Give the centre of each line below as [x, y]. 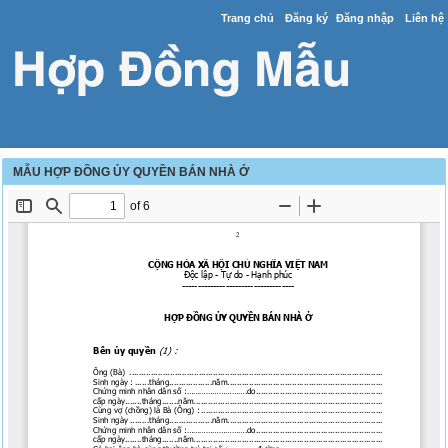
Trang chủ [247, 18]
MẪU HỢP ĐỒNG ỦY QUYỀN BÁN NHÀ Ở [131, 172]
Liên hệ [424, 18]
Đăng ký [306, 18]
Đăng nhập [364, 18]
